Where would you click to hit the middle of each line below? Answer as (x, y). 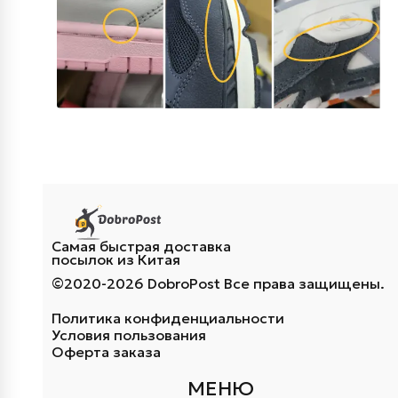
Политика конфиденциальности (168, 318)
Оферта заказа (106, 351)
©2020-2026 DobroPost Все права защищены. (218, 283)
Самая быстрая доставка (141, 246)
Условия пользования (129, 334)
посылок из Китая (116, 259)
